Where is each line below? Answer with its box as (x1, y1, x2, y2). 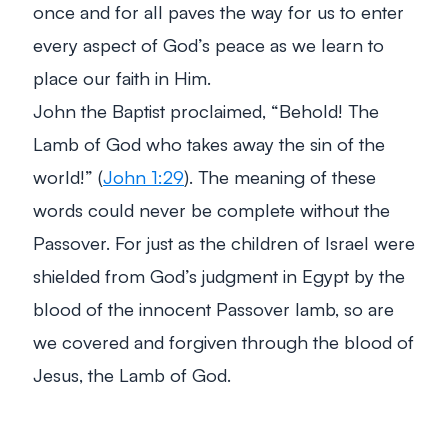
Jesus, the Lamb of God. (33, 362, 231, 386)
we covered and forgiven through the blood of (33, 329, 414, 353)
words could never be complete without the (33, 197, 390, 221)
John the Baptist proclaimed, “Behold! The (33, 98, 379, 122)
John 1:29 (103, 164, 184, 188)
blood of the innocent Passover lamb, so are (33, 296, 394, 320)
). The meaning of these (184, 164, 376, 188)
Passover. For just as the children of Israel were (33, 230, 415, 254)
